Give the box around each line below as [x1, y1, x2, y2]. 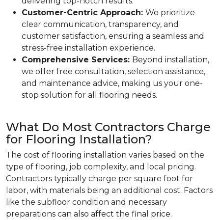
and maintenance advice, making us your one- [22, 79, 203, 88]
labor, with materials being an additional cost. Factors [6, 186, 213, 195]
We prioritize [145, 8, 195, 17]
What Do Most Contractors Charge [6, 120, 211, 134]
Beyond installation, [132, 55, 209, 64]
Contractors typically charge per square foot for [6, 174, 193, 183]
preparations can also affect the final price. [6, 209, 172, 219]
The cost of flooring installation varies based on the [6, 150, 204, 160]
